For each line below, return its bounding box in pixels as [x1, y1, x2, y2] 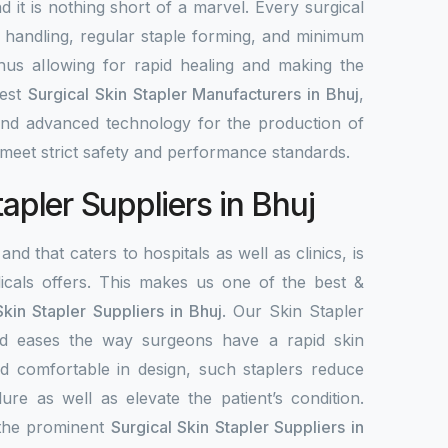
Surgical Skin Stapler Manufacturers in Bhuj [27, 84, 360, 104]
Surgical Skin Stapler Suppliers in [110, 417, 365, 437]
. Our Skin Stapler [221, 301, 365, 321]
